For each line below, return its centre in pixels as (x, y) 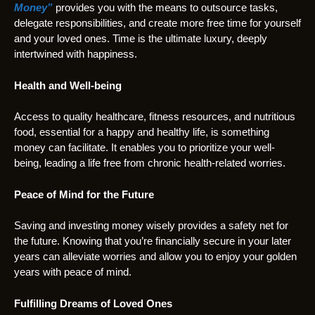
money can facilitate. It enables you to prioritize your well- (144, 148)
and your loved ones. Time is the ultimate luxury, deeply (141, 39)
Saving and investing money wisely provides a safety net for (151, 226)
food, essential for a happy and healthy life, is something (142, 132)
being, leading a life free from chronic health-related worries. (150, 163)
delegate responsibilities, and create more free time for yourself (157, 23)
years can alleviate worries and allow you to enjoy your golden (155, 257)
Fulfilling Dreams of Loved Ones (93, 303)
